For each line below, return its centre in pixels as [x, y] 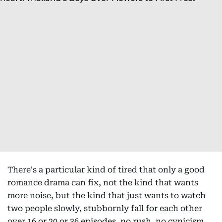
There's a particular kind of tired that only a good [106, 170]
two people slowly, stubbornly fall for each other [105, 208]
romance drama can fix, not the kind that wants [103, 183]
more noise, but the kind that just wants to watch [107, 195]
